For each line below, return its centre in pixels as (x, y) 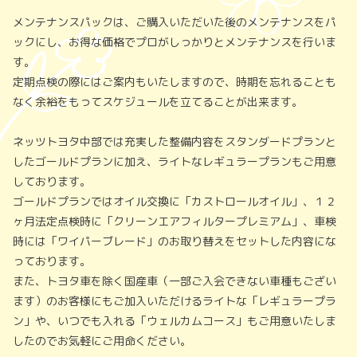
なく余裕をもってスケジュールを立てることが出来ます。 (158, 101)
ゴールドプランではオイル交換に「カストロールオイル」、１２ (175, 201)
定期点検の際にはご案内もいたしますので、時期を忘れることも (175, 81)
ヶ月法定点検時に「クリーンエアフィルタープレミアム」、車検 (175, 221)
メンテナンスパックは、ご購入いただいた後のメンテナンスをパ (175, 22)
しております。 (52, 181)
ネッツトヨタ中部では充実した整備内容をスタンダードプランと (175, 141)
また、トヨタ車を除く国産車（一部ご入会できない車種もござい (175, 280)
